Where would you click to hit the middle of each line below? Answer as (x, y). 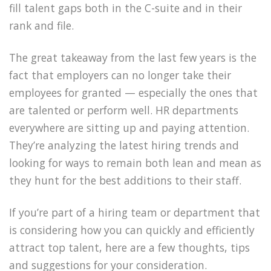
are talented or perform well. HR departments (124, 110)
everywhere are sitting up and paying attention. (129, 127)
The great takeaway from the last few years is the (133, 57)
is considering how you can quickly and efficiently (132, 230)
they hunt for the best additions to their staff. (125, 180)
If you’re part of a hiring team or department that (135, 212)
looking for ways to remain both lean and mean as (135, 162)
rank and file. (41, 26)
